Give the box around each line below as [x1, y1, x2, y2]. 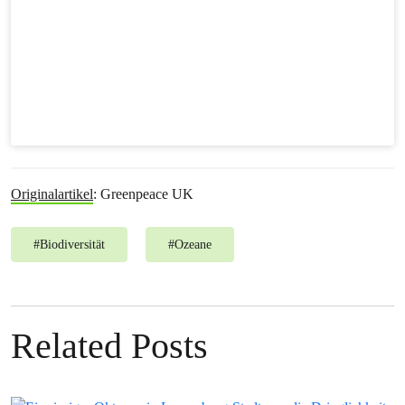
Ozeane [174, 238, 212, 251]
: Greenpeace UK [93, 185, 193, 202]
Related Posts [11, 325, 208, 366]
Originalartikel [11, 185, 93, 202]
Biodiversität [40, 238, 105, 251]
